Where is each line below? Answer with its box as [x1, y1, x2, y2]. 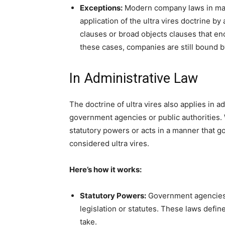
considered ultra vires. [69, 139, 149, 148]
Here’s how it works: [69, 165, 142, 174]
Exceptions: [80, 3, 123, 13]
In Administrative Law [69, 70, 198, 86]
